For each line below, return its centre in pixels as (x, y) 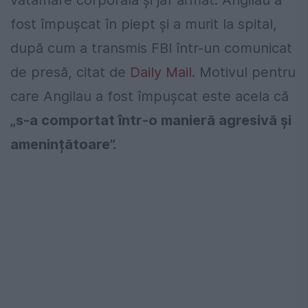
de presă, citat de (70, 73)
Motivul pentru (245, 73)
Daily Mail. (163, 73)
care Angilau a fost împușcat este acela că (150, 97)
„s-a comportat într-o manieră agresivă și (151, 121)
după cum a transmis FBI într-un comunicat (151, 48)
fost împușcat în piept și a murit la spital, (144, 24)
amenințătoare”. (63, 145)
